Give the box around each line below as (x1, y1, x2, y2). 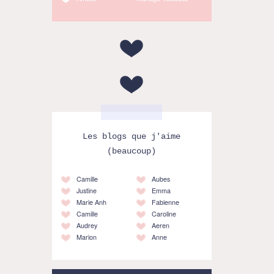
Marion (76, 232, 97, 242)
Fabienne (151, 197, 179, 207)
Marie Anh (76, 197, 106, 207)
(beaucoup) (107, 146, 157, 156)
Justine (76, 185, 97, 195)
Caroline (151, 209, 176, 218)
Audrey (76, 220, 97, 230)
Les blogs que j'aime (83, 131, 181, 141)
